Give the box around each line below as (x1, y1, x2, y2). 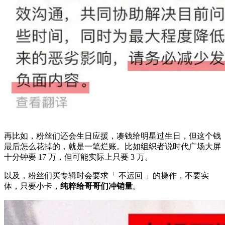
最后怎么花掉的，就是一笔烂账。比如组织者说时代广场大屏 (4, 142, 221, 151)
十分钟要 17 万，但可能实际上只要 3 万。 (4, 152, 153, 161)
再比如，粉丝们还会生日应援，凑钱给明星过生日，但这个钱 (4, 131, 221, 140)
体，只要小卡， (4, 181, 60, 190)
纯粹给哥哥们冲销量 (60, 181, 133, 190)
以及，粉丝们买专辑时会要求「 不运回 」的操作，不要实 (4, 171, 209, 180)
